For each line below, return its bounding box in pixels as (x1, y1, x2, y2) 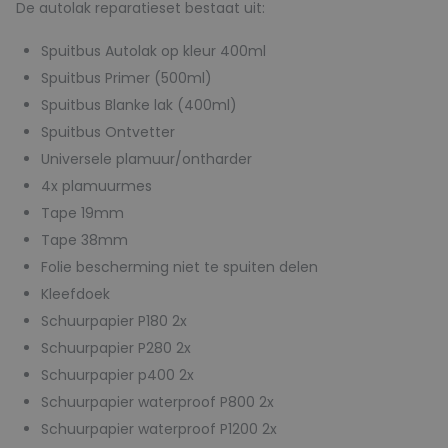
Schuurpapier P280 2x (41, 338, 191, 358)
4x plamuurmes (41, 176, 152, 196)
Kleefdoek (41, 284, 110, 304)
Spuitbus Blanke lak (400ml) (41, 95, 237, 115)
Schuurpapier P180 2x (41, 311, 187, 331)
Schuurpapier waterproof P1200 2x (41, 419, 277, 439)
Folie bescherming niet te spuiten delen (41, 257, 318, 277)
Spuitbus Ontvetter (41, 122, 175, 142)
